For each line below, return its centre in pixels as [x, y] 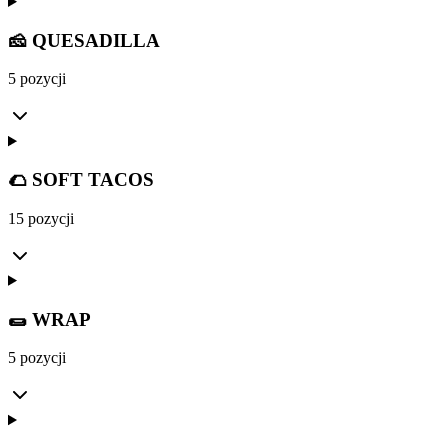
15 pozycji [41, 218]
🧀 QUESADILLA [84, 40]
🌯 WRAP [49, 319]
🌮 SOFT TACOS [81, 180]
